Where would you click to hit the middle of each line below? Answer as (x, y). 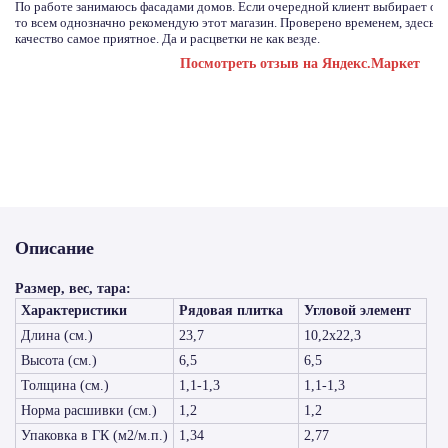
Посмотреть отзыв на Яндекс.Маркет (300, 63)
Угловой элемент (357, 310)
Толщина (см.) (65, 385)
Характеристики (88, 310)
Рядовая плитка (231, 310)
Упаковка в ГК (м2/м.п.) (94, 435)
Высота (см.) (59, 360)
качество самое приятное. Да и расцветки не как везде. (167, 38)
